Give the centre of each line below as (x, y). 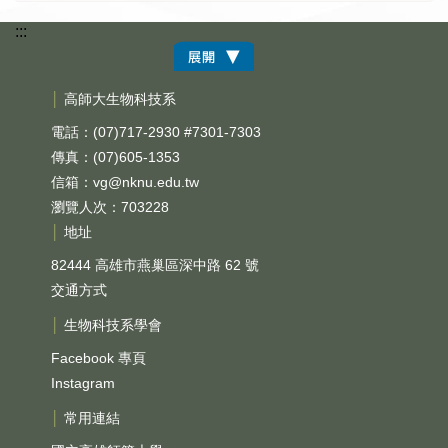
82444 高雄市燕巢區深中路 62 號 (155, 264)
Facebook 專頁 (98, 357)
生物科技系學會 (111, 324)
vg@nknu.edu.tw (146, 181)
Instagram (83, 382)
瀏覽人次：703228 (110, 206)
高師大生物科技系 (118, 98)
